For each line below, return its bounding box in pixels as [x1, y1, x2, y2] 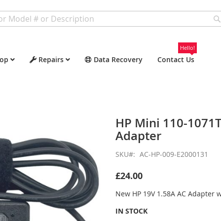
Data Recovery [94, 55, 143, 64]
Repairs [38, 55, 64, 64]
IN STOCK [115, 206, 147, 216]
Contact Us [157, 55, 194, 64]
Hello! [180, 44, 195, 51]
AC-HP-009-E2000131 [140, 149, 208, 159]
